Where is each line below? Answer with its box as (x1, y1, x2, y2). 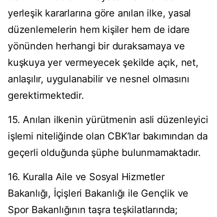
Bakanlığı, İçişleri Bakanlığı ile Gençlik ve (8, 187, 189, 200)
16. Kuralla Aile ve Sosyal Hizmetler (8, 171, 165, 183)
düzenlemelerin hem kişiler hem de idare (8, 24, 190, 36)
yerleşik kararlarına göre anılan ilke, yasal (8, 7, 191, 19)
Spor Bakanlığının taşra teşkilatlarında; (8, 204, 178, 216)
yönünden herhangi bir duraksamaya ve (8, 40, 185, 52)
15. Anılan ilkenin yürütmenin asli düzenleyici (8, 114, 208, 126)
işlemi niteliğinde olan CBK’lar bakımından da (8, 130, 208, 142)
